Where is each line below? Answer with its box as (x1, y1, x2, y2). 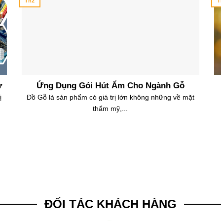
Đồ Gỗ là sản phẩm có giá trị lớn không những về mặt (26, 93, 194, 102)
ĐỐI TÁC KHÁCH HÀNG (44, 197, 177, 211)
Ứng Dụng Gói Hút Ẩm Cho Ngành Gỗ (36, 81, 184, 91)
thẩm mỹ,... (93, 105, 128, 113)
